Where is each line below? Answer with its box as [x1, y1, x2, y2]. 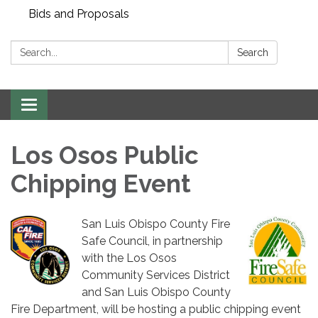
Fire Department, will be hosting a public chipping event [11, 302, 301, 316]
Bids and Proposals [28, 6, 129, 21]
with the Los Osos [81, 251, 177, 265]
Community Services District [81, 268, 230, 282]
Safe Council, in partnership [81, 234, 223, 248]
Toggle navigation [28, 99, 123, 113]
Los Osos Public [11, 140, 199, 170]
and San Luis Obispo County [81, 285, 231, 299]
